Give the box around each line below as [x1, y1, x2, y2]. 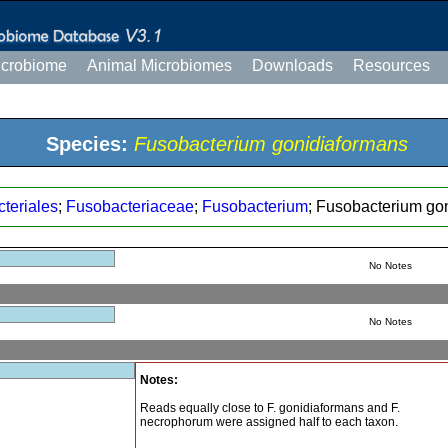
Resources [353, 57, 430, 74]
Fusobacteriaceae [66, 198, 194, 215]
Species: [46, 133, 128, 155]
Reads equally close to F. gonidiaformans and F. [140, 401, 401, 415]
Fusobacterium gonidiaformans [134, 133, 408, 155]
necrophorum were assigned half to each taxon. [140, 415, 399, 429]
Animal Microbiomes [87, 57, 232, 74]
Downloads [252, 57, 333, 74]
